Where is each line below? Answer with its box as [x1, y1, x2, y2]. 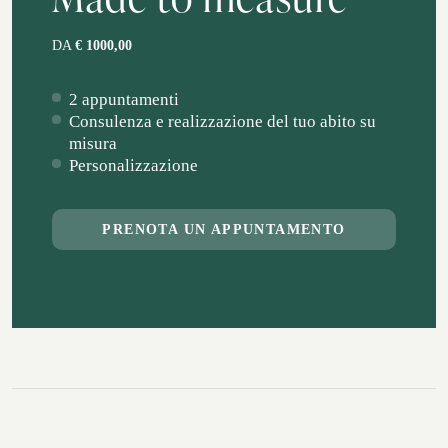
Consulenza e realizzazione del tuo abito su [69, 112, 376, 131]
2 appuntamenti [69, 90, 179, 109]
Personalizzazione [69, 156, 198, 175]
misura [69, 134, 117, 153]
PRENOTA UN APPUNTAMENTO [102, 222, 346, 237]
